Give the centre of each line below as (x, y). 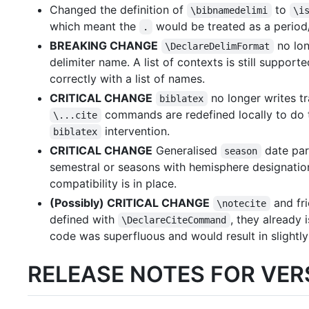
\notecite (242, 203)
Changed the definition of (118, 10)
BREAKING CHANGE (104, 46)
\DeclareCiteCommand (174, 220)
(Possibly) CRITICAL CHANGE (130, 203)
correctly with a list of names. (127, 79)
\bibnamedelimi (229, 10)
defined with (84, 219)
